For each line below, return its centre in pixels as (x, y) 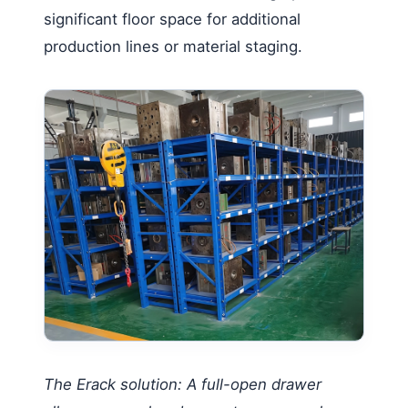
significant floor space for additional (172, 19)
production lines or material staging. (173, 46)
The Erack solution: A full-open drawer (183, 384)
